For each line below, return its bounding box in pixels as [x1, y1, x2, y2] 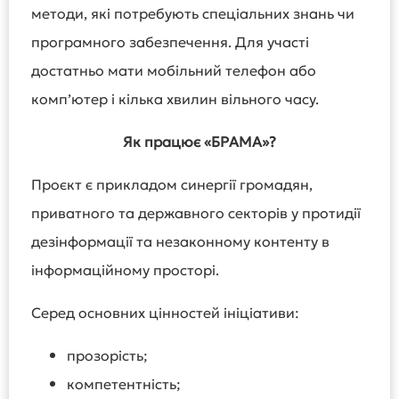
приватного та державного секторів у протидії [31, 204, 361, 223]
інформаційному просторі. [31, 261, 219, 280]
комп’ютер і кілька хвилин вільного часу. [31, 90, 319, 109]
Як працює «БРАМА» [123, 133, 269, 151]
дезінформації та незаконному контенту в [31, 232, 330, 251]
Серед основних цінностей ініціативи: [31, 304, 299, 322]
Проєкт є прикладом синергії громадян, [31, 175, 313, 194]
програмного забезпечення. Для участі [31, 33, 309, 52]
